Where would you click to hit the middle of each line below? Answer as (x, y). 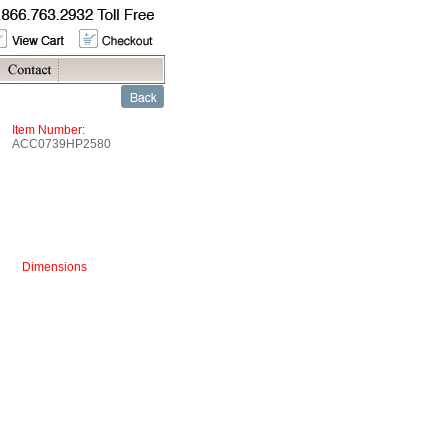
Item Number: (48, 130)
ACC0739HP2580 (61, 144)
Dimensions (54, 267)
